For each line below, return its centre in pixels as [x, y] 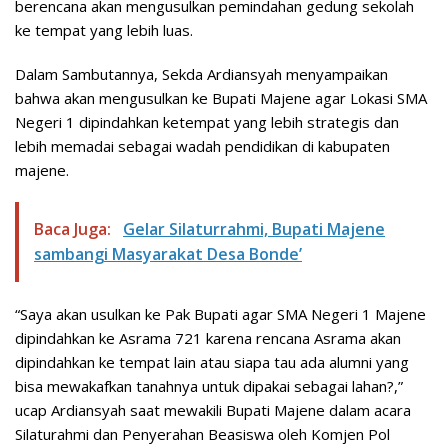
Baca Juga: [74, 229]
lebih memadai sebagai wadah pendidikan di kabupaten [202, 146]
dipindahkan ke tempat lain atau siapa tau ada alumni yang [212, 362]
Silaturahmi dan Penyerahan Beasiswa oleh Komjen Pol [202, 434]
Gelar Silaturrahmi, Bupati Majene [254, 229]
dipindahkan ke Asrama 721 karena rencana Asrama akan [208, 338]
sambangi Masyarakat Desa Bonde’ [168, 254]
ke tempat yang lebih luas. [104, 30]
